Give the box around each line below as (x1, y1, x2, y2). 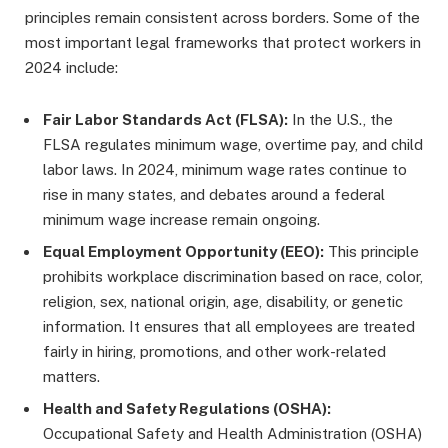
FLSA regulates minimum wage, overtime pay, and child (43, 136, 423, 154)
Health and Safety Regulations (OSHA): (43, 399, 331, 417)
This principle (324, 243, 419, 261)
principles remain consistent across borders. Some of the (25, 9, 420, 27)
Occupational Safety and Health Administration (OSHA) (43, 424, 422, 442)
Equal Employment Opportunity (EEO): (43, 243, 324, 261)
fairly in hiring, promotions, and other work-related (43, 343, 386, 361)
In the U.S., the (288, 111, 393, 129)
